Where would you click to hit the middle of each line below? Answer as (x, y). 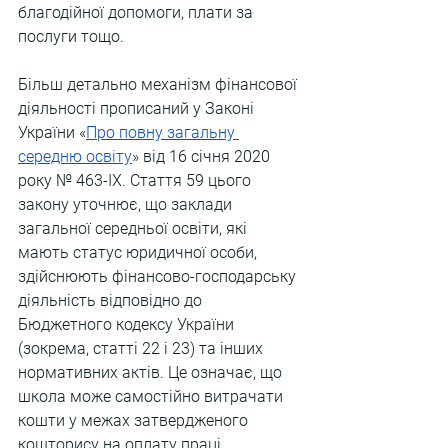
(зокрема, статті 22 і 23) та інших (142, 348)
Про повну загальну (162, 132)
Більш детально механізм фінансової (159, 84)
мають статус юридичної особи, (139, 252)
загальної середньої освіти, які (134, 228)
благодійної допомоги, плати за (137, 12)
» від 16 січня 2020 (203, 156)
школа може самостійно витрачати (152, 396)
